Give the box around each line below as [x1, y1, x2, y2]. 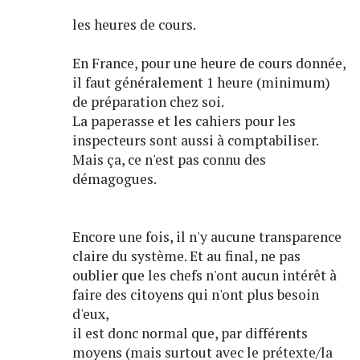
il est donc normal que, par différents [72, 323, 308, 342]
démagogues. [72, 169, 157, 188]
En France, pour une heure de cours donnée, [72, 53, 346, 72]
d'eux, [72, 304, 109, 323]
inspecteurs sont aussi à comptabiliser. [72, 130, 319, 149]
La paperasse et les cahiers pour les [72, 111, 296, 130]
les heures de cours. [72, 14, 196, 34]
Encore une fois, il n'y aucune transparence [72, 227, 342, 246]
